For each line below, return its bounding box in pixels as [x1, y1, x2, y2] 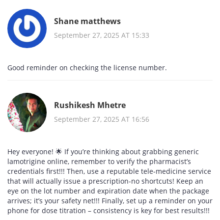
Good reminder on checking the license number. [7, 63, 167, 73]
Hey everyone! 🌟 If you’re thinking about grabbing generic [7, 147, 199, 157]
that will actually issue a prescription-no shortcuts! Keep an [7, 176, 203, 186]
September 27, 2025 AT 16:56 [54, 114, 149, 124]
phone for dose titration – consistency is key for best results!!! [7, 206, 210, 216]
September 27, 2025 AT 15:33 [54, 30, 149, 40]
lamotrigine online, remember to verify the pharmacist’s [7, 157, 191, 166]
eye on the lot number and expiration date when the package [7, 186, 209, 196]
